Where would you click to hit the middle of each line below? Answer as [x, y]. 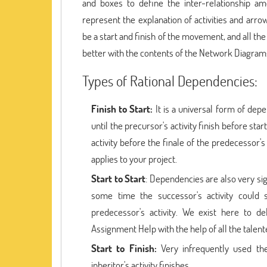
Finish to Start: [123, 109]
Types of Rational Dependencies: [170, 81]
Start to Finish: [126, 248]
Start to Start [118, 178]
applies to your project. [134, 159]
